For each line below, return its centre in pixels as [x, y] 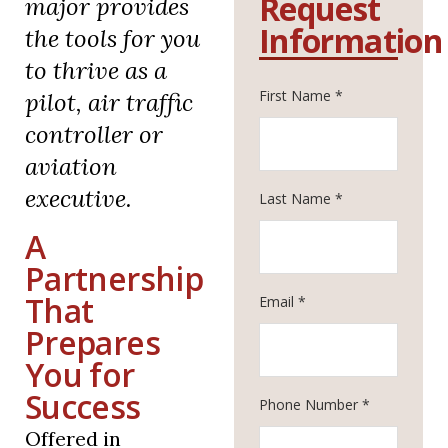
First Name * [301, 95]
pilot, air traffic [109, 103]
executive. [78, 199]
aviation [71, 167]
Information [350, 40]
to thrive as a [96, 71]
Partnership [114, 279]
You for [80, 375]
